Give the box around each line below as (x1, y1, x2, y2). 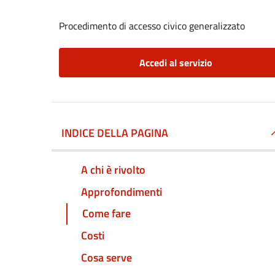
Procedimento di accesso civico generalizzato (59, 18, 245, 33)
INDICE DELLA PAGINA (61, 125, 168, 141)
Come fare (82, 205, 131, 222)
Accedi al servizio (139, 55, 212, 70)
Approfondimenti (81, 183, 162, 200)
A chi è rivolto (81, 161, 145, 178)
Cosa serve (81, 249, 132, 266)
